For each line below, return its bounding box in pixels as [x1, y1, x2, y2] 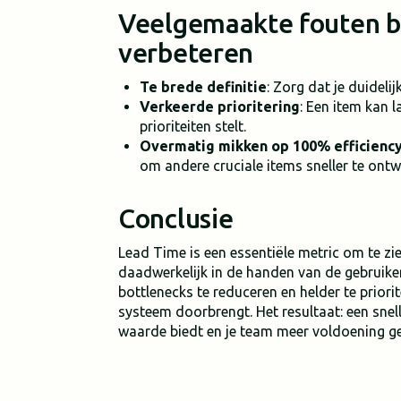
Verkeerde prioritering [140, 98, 300, 115]
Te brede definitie [140, 79, 267, 95]
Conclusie [118, 203, 234, 234]
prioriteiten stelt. [140, 118, 246, 134]
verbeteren [118, 38, 253, 68]
